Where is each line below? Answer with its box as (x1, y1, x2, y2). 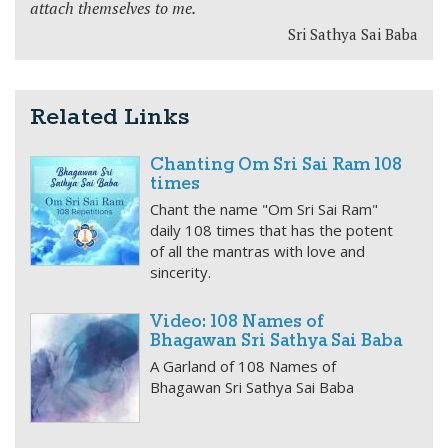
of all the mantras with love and (150, 241, 365, 261)
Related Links (30, 102, 189, 133)
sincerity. (150, 262, 211, 282)
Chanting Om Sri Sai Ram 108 (150, 154, 402, 177)
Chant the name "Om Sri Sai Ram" (150, 199, 378, 219)
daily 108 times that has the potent (150, 220, 393, 240)
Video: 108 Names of (150, 311, 323, 334)
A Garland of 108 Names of (150, 356, 336, 376)
